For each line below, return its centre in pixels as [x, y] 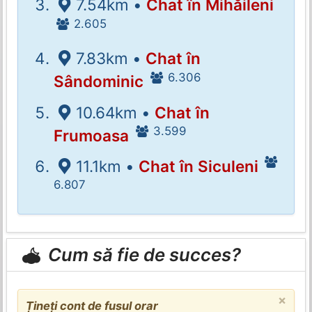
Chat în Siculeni [198, 166]
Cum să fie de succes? [143, 255]
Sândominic [99, 81]
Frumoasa [92, 135]
